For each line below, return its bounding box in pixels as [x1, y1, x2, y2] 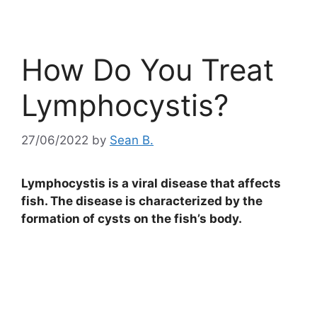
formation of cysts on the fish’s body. [21, 211, 242, 226]
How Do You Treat [21, 52, 274, 88]
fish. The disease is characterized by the [21, 193, 263, 208]
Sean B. [110, 132, 154, 147]
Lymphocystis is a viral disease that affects [21, 175, 281, 190]
